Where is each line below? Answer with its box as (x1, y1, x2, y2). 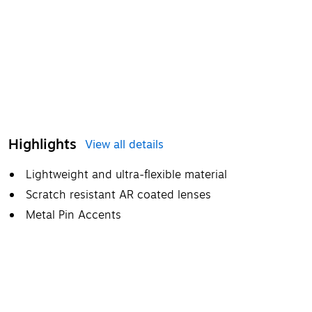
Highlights (8, 133, 77, 155)
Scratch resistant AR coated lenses (26, 186, 211, 203)
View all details (85, 136, 164, 153)
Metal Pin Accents (26, 206, 121, 224)
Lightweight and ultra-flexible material (26, 166, 227, 183)
